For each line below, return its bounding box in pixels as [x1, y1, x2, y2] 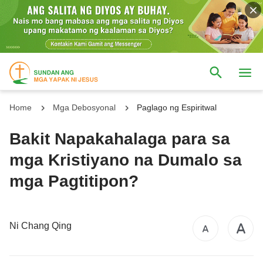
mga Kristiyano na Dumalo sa [9, 150, 242, 169]
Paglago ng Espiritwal [137, 102, 217, 112]
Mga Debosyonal [53, 102, 116, 112]
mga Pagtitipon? [9, 171, 139, 190]
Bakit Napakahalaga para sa [9, 129, 230, 148]
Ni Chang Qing [9, 221, 72, 231]
